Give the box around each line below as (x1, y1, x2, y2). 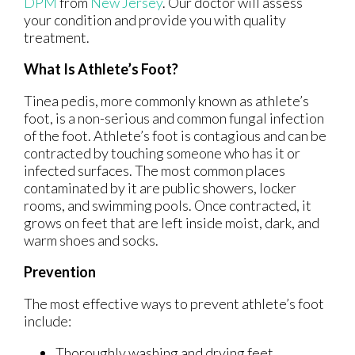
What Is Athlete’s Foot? (24, 59, 178, 78)
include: (24, 311, 71, 330)
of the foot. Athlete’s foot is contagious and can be (24, 126, 326, 144)
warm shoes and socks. (24, 231, 158, 249)
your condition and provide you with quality (24, 10, 286, 29)
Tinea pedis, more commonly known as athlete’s (24, 91, 309, 109)
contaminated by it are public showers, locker (24, 178, 296, 197)
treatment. (24, 28, 90, 46)
